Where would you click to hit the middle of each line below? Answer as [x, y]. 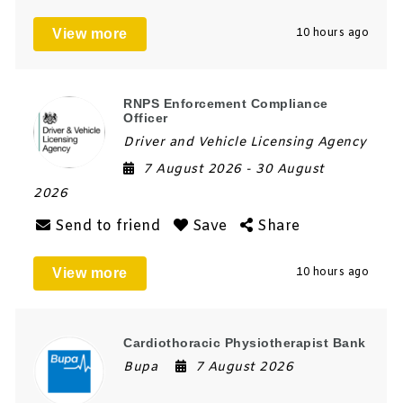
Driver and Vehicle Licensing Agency [245, 142]
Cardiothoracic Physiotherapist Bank [245, 342]
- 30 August [285, 169]
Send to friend [108, 226]
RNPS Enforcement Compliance [226, 103]
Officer [146, 117]
